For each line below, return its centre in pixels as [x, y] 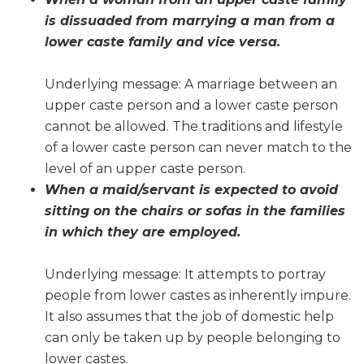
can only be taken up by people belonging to [193, 338]
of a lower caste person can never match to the [198, 148]
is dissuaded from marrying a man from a [190, 21]
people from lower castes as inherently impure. [198, 296]
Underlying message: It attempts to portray [185, 275]
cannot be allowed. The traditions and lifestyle [194, 127]
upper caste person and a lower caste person [191, 106]
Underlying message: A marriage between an [191, 84]
